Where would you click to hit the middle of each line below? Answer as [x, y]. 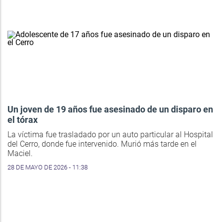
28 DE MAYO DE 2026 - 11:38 [48, 167]
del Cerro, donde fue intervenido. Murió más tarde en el [102, 144]
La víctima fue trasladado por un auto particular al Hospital [110, 134]
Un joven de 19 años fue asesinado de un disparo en [110, 109]
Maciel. [20, 153]
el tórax [23, 119]
